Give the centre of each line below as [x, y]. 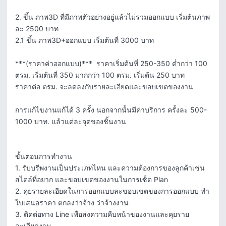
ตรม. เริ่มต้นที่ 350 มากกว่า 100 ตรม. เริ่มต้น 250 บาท [101, 75]
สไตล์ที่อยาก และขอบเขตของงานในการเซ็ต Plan [92, 179]
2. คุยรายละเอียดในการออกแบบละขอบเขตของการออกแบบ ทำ [112, 191]
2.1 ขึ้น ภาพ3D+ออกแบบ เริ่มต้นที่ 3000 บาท [84, 40]
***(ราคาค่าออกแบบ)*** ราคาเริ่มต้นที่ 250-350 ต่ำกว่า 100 [111, 63]
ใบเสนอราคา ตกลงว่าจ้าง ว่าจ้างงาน [72, 203]
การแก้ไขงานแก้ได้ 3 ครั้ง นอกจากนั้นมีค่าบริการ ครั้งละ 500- [111, 110]
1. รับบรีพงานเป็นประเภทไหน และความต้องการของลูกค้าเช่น [110, 168]
